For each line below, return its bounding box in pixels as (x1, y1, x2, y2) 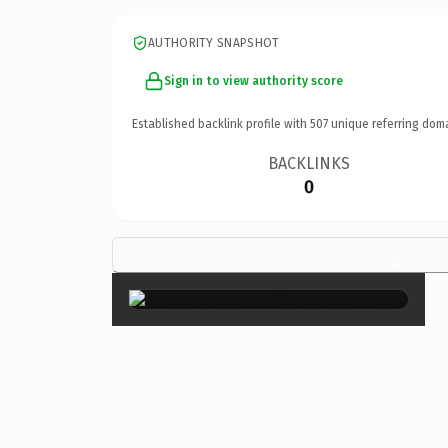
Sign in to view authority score (164, 73, 343, 88)
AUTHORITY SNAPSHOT (148, 35, 280, 50)
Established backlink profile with (132, 116, 310, 131)
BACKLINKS (268, 153, 351, 173)
